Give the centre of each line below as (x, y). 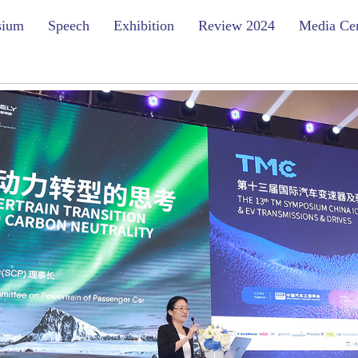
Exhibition (144, 26)
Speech (69, 26)
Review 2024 (237, 26)
